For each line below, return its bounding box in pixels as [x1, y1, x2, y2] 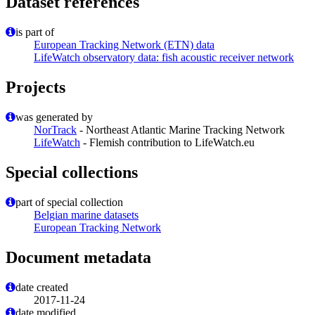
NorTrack [34, 124, 77, 136]
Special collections [6, 163, 138, 181]
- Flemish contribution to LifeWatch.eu [80, 136, 255, 149]
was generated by [15, 111, 93, 124]
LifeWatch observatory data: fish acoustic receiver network [34, 51, 294, 64]
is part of [15, 26, 54, 39]
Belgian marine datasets [34, 208, 139, 221]
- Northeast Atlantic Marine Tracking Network [77, 124, 285, 136]
